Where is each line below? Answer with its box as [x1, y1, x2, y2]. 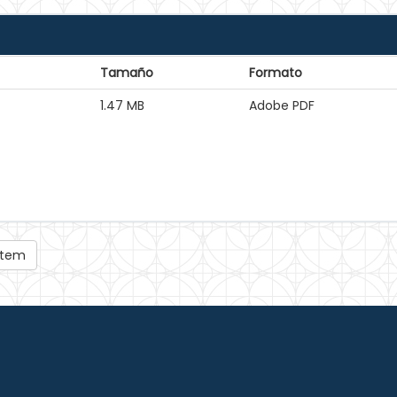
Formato [249, 64, 302, 82]
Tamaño [100, 64, 153, 82]
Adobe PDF [249, 97, 315, 114]
